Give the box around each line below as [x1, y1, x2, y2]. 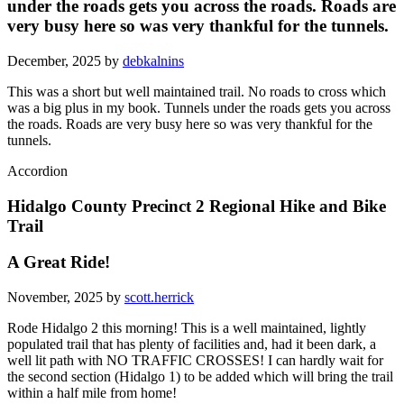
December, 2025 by [7, 53, 123, 69]
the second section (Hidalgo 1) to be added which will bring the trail [7, 369, 393, 385]
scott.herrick [124, 289, 194, 306]
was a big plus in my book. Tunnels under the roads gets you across [7, 100, 390, 116]
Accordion [7, 163, 68, 179]
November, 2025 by [7, 289, 124, 306]
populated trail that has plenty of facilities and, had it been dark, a [7, 336, 376, 353]
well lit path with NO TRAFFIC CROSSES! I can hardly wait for [7, 353, 383, 369]
